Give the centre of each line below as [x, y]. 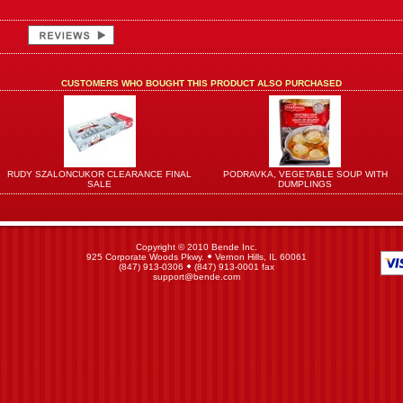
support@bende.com [197, 277]
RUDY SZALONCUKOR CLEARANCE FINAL [99, 174]
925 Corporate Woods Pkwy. [147, 257]
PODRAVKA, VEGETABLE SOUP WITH [305, 174]
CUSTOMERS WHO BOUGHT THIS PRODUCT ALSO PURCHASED [201, 83]
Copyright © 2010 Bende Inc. [197, 247]
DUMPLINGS [305, 184]
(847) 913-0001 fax [233, 267]
